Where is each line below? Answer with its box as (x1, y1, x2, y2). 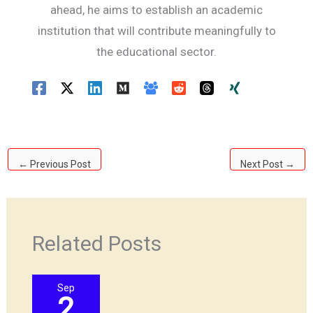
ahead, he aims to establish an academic (50, 3, 263, 17)
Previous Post (28, 158, 92, 170)
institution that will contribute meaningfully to (37, 24, 276, 38)
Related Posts (31, 231, 161, 256)
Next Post (240, 158, 285, 170)
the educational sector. (96, 45, 217, 59)
